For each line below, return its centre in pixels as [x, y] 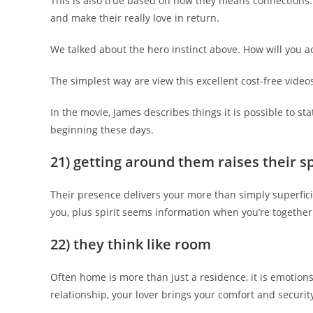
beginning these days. [102, 130]
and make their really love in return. [135, 18]
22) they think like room [131, 244]
